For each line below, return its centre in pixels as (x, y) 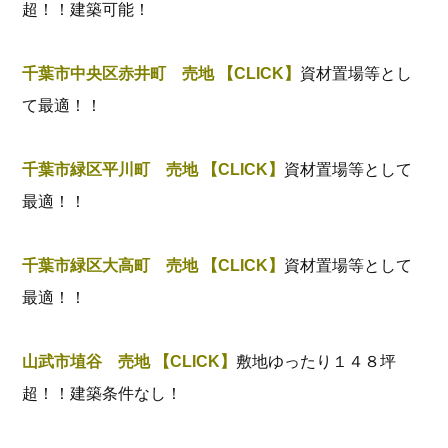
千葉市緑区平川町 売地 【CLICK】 (153, 169)
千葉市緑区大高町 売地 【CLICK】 (153, 265)
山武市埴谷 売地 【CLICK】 (129, 361)
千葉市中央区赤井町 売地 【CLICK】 (161, 73)
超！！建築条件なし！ (102, 393)
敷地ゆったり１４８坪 (316, 361)
